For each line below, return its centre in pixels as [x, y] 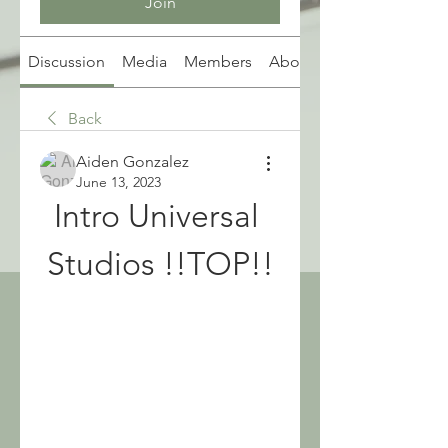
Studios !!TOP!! [160, 264]
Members [217, 61]
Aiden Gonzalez [132, 161]
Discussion [67, 61]
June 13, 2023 [118, 182]
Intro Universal [156, 216]
